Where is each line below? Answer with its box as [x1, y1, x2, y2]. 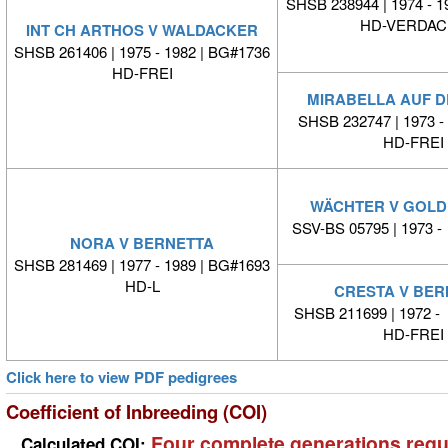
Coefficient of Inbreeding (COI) [6, 398, 267, 426]
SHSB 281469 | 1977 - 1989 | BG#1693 [14, 254, 270, 276]
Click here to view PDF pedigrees [6, 366, 237, 389]
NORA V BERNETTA [70, 232, 214, 255]
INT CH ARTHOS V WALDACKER [26, 19, 258, 42]
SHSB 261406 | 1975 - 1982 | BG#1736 [14, 41, 270, 63]
